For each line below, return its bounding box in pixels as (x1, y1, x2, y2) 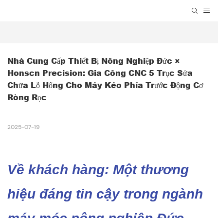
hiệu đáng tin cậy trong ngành (7, 186, 203, 202)
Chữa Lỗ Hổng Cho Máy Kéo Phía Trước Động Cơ (7, 79, 203, 91)
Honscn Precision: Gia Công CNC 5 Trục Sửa (7, 67, 193, 79)
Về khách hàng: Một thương (7, 162, 189, 178)
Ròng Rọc (7, 91, 47, 103)
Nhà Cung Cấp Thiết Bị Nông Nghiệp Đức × (7, 55, 180, 67)
